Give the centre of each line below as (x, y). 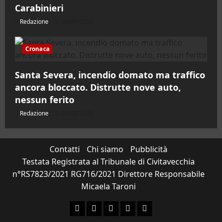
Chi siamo (105, 149)
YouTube (124, 208)
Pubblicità (149, 149)
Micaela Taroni (109, 187)
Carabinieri (39, 8)
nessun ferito (45, 100)
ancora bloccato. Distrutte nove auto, (98, 87)
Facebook (92, 208)
